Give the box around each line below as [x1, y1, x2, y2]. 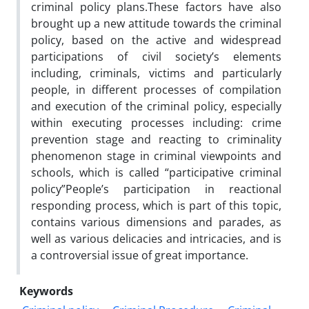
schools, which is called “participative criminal [31, 164, 281, 180]
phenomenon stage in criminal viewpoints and [31, 148, 281, 163]
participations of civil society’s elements [31, 48, 281, 64]
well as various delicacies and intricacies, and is [31, 230, 281, 246]
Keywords [19, 283, 73, 299]
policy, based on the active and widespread [31, 32, 281, 48]
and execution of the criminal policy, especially [31, 98, 281, 114]
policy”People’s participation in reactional [31, 181, 281, 197]
